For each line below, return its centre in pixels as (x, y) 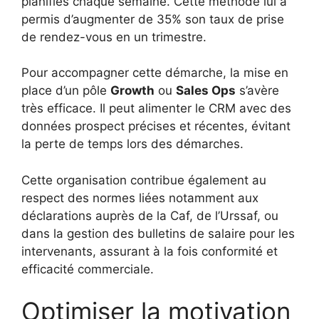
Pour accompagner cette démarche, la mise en (155, 73)
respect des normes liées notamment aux (140, 198)
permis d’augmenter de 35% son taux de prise (153, 19)
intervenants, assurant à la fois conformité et (150, 251)
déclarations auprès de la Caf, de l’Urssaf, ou (150, 215)
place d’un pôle (66, 90)
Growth (132, 90)
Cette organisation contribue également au (144, 180)
